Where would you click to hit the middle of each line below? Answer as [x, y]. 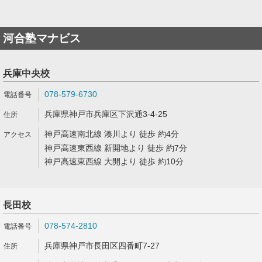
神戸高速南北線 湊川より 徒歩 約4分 [112, 134]
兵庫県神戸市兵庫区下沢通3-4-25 [106, 114]
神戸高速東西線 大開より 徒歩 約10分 [114, 161]
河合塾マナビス [42, 38]
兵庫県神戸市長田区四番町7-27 [102, 246]
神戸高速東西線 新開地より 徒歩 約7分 [116, 148]
